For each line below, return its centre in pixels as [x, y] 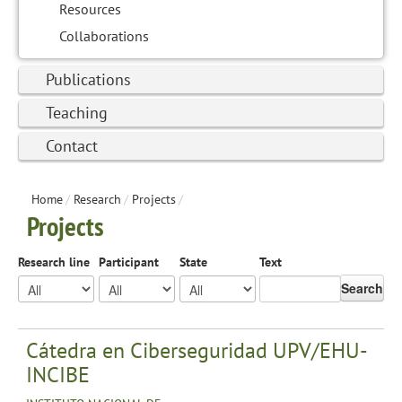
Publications [88, 79]
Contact [72, 145]
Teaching [77, 112]
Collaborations [104, 35]
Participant [128, 262]
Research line [54, 262]
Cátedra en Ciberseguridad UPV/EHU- [197, 350]
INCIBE [58, 374]
